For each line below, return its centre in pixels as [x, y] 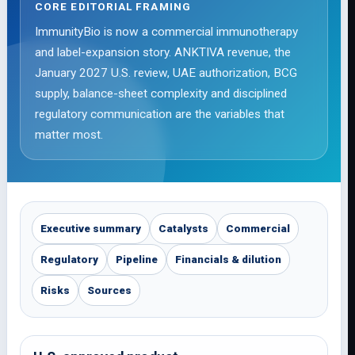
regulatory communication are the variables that [160, 114]
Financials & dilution [228, 260]
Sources [109, 290]
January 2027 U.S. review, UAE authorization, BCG [166, 73]
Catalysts [183, 229]
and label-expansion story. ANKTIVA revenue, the [163, 52]
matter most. [69, 135]
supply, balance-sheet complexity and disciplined [161, 94]
